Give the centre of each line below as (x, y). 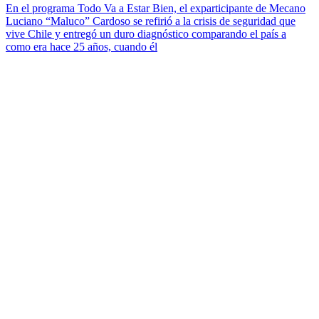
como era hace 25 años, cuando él (82, 46)
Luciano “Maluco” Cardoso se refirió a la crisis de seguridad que (151, 21)
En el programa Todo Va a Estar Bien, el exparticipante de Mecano (156, 8)
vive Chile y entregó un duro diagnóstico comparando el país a (146, 33)
